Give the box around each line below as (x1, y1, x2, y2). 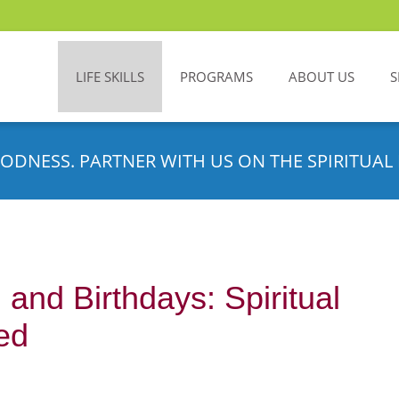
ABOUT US (289, 68, 354, 85)
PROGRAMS (180, 68, 253, 85)
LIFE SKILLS (76, 68, 144, 85)
